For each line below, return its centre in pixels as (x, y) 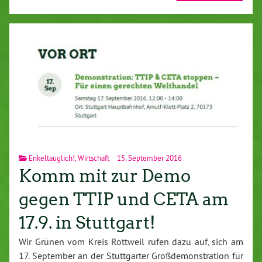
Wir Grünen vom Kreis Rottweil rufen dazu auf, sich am (131, 241)
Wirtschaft (94, 158)
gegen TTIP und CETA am (124, 199)
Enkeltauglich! (52, 158)
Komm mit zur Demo (105, 176)
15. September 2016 (149, 158)
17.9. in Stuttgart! (87, 223)
